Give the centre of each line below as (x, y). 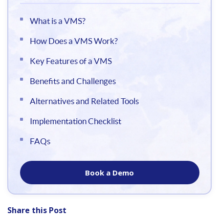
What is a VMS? (57, 21)
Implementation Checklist (75, 121)
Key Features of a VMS (71, 61)
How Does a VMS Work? (74, 41)
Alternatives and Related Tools (84, 101)
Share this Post (37, 210)
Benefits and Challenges (73, 81)
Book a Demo (109, 172)
